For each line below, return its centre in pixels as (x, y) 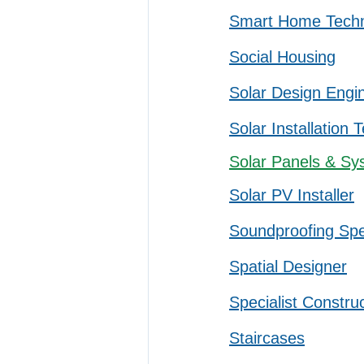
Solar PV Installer (292, 195)
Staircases (267, 338)
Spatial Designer (288, 266)
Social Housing (282, 57)
